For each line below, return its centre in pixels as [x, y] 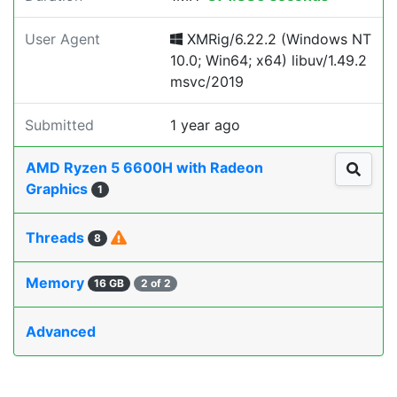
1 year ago [205, 125]
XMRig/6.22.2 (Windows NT [277, 39]
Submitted [59, 125]
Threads [57, 237]
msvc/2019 [207, 82]
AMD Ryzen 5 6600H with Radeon [144, 167]
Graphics [58, 189]
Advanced [61, 331]
